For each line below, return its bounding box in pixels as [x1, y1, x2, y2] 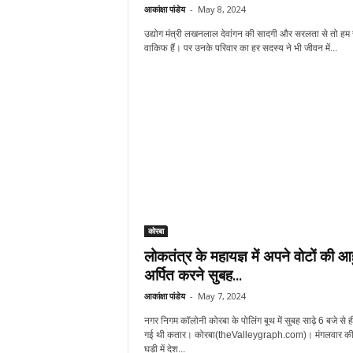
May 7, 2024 [197, 290, 246, 302]
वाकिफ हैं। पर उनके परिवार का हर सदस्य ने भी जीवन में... [143, 43, 337, 54]
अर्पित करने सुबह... [143, 265, 242, 285]
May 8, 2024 [197, 3, 246, 15]
